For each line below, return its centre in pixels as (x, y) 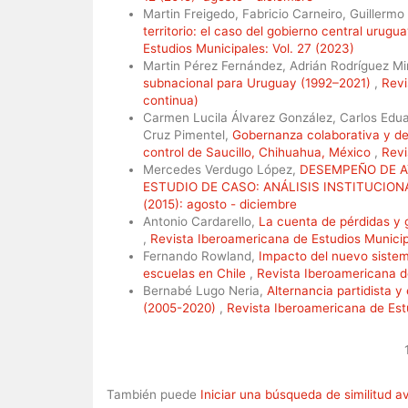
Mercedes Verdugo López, (221, 169)
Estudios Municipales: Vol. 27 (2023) (249, 48)
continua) (171, 100)
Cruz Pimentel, (188, 134)
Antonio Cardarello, (201, 221)
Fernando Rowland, (201, 255)
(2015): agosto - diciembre (220, 204)
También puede (153, 394)
